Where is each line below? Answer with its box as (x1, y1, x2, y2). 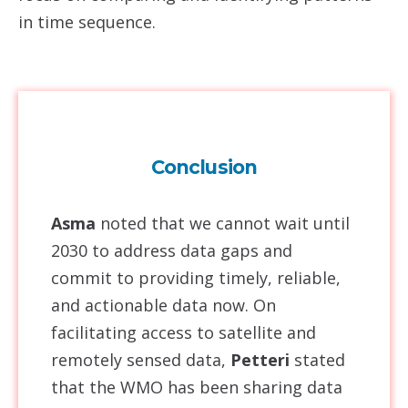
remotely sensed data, (51, 349, 230, 371)
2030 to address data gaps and (51, 240, 292, 261)
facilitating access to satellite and (51, 321, 316, 343)
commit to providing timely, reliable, (51, 267, 341, 289)
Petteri (230, 349, 290, 371)
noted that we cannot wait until (96, 212, 350, 234)
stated (290, 349, 345, 371)
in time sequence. (18, 11, 156, 33)
